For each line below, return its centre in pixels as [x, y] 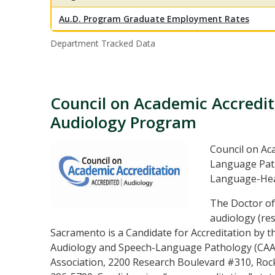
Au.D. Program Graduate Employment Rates [154, 19]
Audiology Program [123, 122]
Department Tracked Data [103, 44]
